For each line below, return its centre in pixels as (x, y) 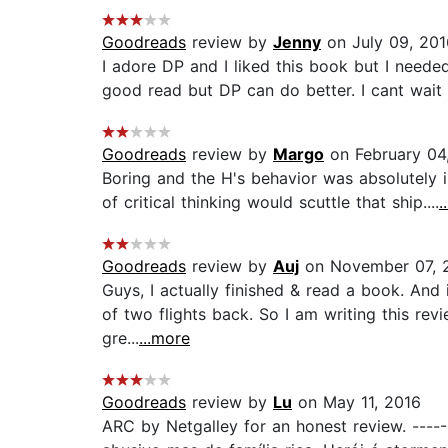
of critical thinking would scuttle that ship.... (270, 202)
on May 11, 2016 (356, 402)
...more (164, 338)
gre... (120, 338)
